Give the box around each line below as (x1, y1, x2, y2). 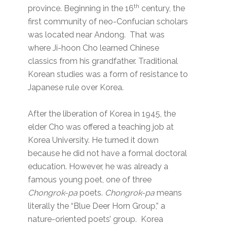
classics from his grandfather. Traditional (28, 56, 178, 66)
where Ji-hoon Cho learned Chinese (28, 43, 160, 53)
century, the (139, 4, 185, 14)
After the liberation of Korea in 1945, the (28, 109, 176, 119)
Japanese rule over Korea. (28, 83, 124, 93)
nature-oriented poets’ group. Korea (28, 214, 164, 224)
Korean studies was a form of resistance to (28, 69, 188, 80)
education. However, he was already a (28, 162, 169, 172)
